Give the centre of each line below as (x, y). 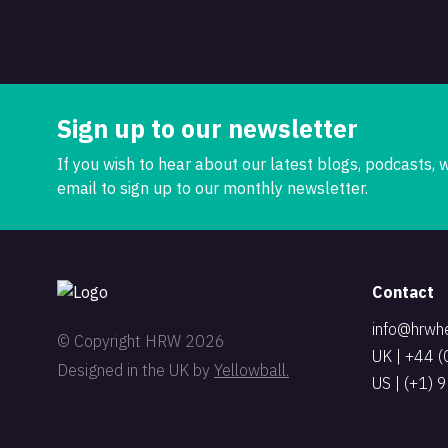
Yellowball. (251, 370)
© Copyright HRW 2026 (141, 341)
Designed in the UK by (135, 370)
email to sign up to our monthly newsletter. (212, 188)
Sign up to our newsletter (207, 128)
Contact (403, 292)
